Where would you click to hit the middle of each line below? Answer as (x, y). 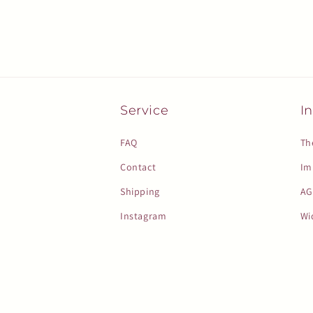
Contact (138, 167)
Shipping (140, 192)
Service (145, 111)
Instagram (144, 216)
